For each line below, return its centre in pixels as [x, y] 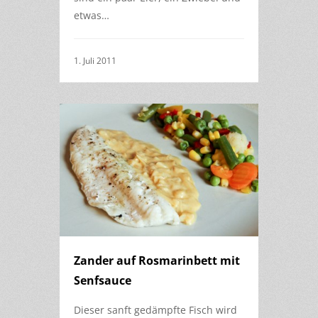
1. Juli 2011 [95, 61]
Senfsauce [103, 281]
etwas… [92, 16]
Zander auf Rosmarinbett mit [157, 261]
